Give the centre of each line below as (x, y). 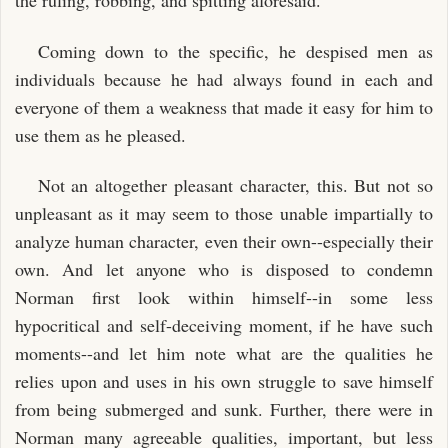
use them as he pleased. (100, 134)
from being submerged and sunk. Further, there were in (224, 409)
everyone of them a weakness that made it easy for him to (224, 106)
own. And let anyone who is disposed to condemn (224, 269)
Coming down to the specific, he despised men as (235, 50)
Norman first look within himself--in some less (224, 297)
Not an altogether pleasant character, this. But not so (235, 185)
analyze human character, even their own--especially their (224, 241)
